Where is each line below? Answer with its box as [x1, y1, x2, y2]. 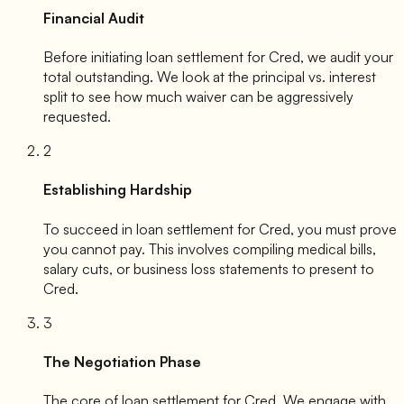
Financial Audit [43, 8, 144, 27]
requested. [43, 107, 111, 126]
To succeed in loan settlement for [43, 219, 259, 238]
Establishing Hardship [43, 180, 192, 199]
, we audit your [300, 48, 393, 67]
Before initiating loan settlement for [43, 48, 269, 67]
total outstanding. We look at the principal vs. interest [43, 68, 376, 87]
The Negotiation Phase [43, 353, 201, 372]
